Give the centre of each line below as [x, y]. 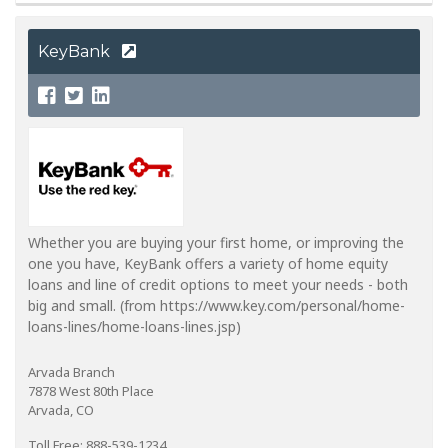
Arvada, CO [61, 409]
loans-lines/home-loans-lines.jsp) [134, 326]
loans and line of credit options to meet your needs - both [218, 284]
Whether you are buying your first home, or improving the [216, 242]
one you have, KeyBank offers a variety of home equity [208, 263]
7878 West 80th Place [91, 390]
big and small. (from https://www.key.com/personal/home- [216, 305]
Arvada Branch [71, 371]
